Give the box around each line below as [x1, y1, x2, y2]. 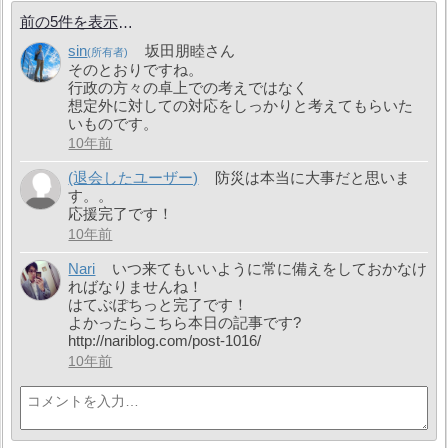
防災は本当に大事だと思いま [214, 169, 410, 187]
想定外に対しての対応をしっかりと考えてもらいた [68, 96, 414, 114]
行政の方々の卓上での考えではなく [68, 78, 309, 96]
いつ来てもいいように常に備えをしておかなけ [111, 260, 427, 278]
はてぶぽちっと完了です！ [68, 296, 249, 314]
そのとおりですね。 [68, 60, 204, 78]
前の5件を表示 [19, 12, 118, 30]
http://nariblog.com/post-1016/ [68, 332, 262, 350]
